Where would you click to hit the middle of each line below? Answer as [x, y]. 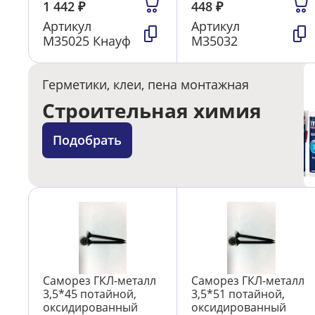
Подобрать [87, 140]
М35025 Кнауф [87, 41]
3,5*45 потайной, [90, 294]
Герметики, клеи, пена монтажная [146, 85]
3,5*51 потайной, [238, 294]
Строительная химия [152, 111]
